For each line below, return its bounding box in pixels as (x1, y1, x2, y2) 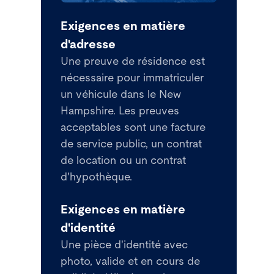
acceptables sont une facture (61, 122, 206, 133)
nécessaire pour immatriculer (61, 72, 204, 84)
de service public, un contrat (61, 138, 202, 150)
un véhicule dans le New (61, 89, 182, 100)
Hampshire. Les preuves (61, 105, 180, 117)
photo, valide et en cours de (61, 256, 201, 267)
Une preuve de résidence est (61, 56, 206, 67)
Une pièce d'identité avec (61, 239, 188, 251)
